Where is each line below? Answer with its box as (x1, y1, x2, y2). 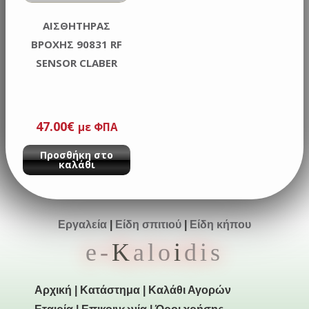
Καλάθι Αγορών (148, 283, 231, 296)
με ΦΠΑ (77, 119, 118, 134)
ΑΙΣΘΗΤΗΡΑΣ (43, 19, 111, 33)
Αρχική (34, 283, 72, 296)
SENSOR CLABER (36, 56, 118, 70)
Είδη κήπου (190, 218, 251, 230)
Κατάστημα (80, 283, 140, 296)
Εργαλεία (58, 218, 107, 230)
